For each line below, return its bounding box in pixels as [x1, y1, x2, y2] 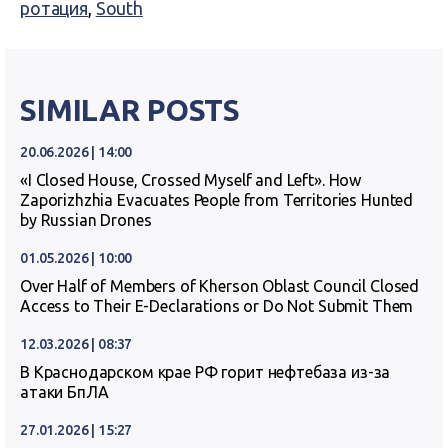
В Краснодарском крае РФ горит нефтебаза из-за [20, 363, 391, 381]
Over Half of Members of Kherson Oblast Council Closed [20, 277, 420, 295]
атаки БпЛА [20, 383, 109, 401]
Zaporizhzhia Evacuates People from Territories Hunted [20, 191, 414, 209]
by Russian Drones [20, 211, 152, 229]
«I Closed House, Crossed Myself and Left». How [20, 171, 362, 189]
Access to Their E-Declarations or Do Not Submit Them [20, 297, 414, 315]
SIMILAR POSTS [20, 93, 241, 127]
